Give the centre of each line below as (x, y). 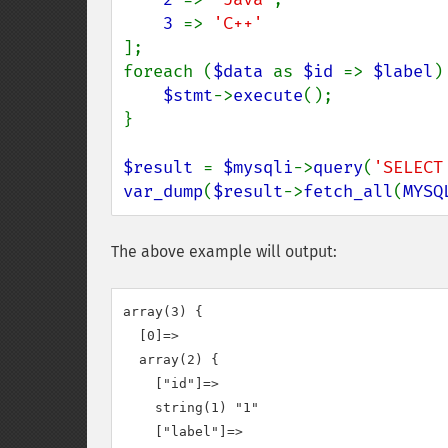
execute (268, 95)
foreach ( (168, 71)
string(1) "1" (191, 407)
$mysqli (258, 167)
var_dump (163, 191)
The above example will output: (224, 251)
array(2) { (171, 359)
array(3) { (163, 311)
